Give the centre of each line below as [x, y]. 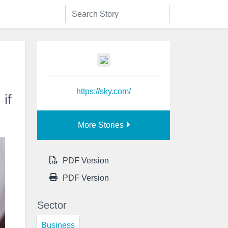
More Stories [102, 125]
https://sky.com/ [104, 91]
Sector [52, 205]
